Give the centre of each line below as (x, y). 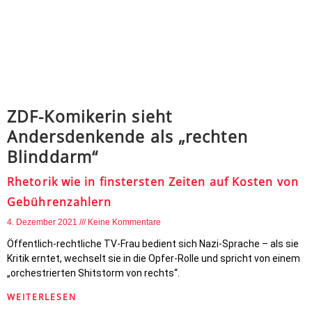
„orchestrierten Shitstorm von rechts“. (93, 273)
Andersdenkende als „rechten (127, 136)
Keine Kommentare (124, 222)
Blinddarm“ (53, 157)
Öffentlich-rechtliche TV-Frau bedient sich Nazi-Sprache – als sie (153, 244)
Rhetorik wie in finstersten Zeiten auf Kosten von (153, 182)
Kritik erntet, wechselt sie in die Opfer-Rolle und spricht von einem (154, 258)
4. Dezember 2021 (43, 222)
